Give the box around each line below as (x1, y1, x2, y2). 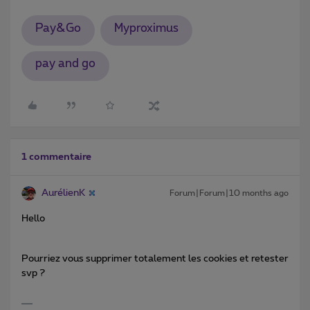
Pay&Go (35, 22, 81, 34)
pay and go (35, 58, 95, 70)
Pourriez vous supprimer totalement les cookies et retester (21, 253, 289, 264)
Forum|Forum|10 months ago (170, 188, 289, 197)
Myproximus (113, 22, 179, 34)
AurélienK (42, 188, 85, 198)
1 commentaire (21, 152, 91, 162)
